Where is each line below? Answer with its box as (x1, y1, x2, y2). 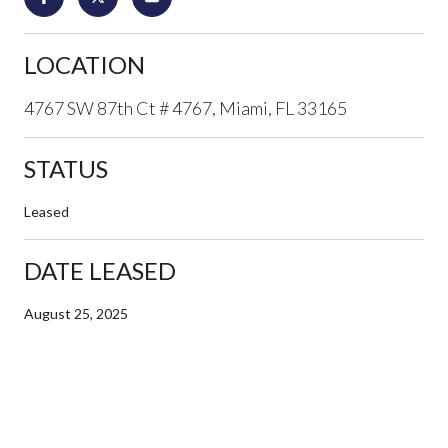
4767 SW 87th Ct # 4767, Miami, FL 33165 (24, 96, 347, 119)
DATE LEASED (24, 255, 176, 285)
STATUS (24, 153, 108, 183)
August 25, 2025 (24, 304, 128, 322)
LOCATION (24, 49, 145, 79)
